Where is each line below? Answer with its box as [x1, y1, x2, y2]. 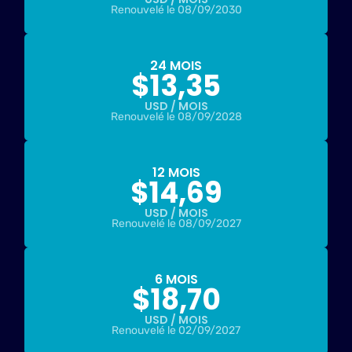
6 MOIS [154, 270, 198, 289]
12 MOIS [152, 163, 200, 182]
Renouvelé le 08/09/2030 [110, 3, 242, 17]
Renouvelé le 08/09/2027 [111, 217, 241, 231]
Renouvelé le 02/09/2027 [112, 324, 240, 338]
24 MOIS [150, 57, 202, 75]
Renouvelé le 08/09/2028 [110, 110, 242, 124]
